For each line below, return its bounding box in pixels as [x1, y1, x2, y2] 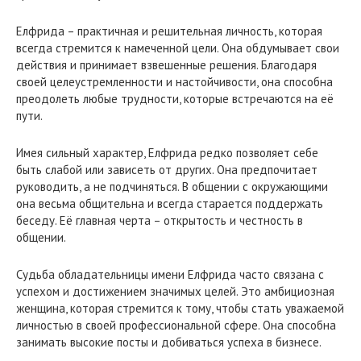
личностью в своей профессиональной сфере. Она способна [16, 317, 336, 333]
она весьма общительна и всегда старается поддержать [16, 195, 323, 211]
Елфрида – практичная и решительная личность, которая [16, 23, 322, 39]
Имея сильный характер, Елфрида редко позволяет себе [16, 144, 318, 160]
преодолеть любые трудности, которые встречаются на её [16, 90, 334, 106]
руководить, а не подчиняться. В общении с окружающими [16, 178, 328, 194]
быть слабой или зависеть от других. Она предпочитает [16, 161, 317, 177]
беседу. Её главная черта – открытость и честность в [16, 212, 303, 228]
